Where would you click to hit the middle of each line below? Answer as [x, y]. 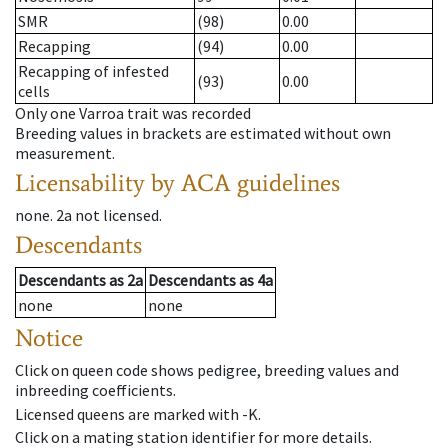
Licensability [80, 183]
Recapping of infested [93, 71]
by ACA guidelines [245, 183]
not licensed [117, 215]
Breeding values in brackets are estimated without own [203, 133]
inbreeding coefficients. [95, 390]
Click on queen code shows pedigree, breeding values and [207, 370]
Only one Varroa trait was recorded [133, 113]
